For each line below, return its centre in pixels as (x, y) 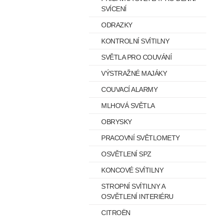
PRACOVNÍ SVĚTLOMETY (141, 138)
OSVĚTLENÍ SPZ (126, 154)
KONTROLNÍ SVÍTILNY (135, 41)
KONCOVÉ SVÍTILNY (132, 170)
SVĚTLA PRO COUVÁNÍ (136, 57)
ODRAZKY (117, 25)
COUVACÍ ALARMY (129, 89)
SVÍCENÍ (114, 9)
